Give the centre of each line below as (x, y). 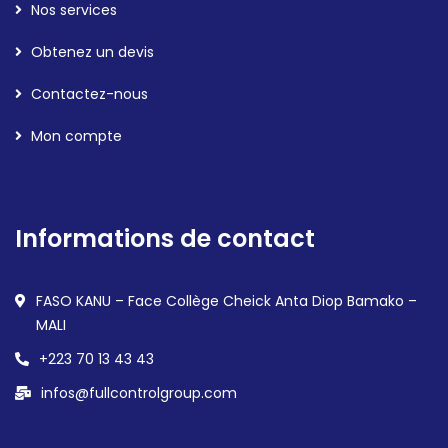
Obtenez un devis (92, 52)
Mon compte (76, 136)
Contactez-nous (89, 94)
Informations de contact (165, 238)
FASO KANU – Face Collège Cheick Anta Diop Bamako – (226, 301)
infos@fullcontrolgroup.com (139, 393)
